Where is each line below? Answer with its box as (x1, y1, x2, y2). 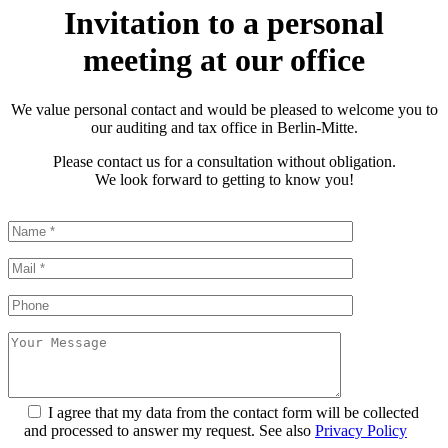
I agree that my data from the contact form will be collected (48, 403, 419, 421)
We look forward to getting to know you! (94, 170, 354, 188)
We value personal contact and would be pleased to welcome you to (10, 100, 438, 118)
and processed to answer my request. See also (24, 421, 315, 439)
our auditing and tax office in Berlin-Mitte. (90, 118, 358, 136)
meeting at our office (83, 42, 365, 79)
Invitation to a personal (64, 5, 384, 42)
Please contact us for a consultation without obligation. (52, 152, 396, 170)
